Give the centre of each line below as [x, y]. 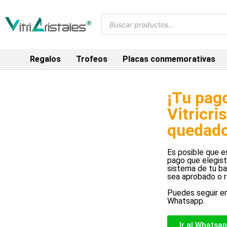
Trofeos [92, 59]
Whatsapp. [186, 201]
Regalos [45, 59]
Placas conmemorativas [169, 59]
